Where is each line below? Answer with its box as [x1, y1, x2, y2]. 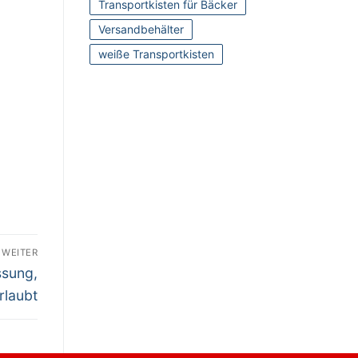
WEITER [2, 246, 38, 258]
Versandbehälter [98, 22, 184, 37]
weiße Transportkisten [98, 47, 214, 62]
